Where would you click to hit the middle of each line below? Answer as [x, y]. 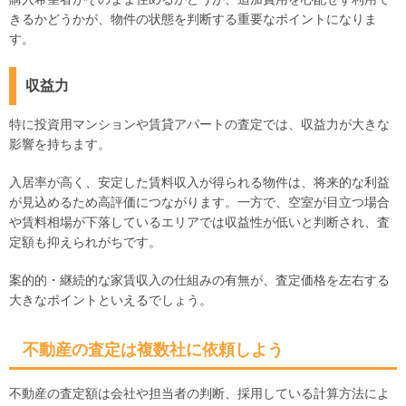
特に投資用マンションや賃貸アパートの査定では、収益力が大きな [199, 125]
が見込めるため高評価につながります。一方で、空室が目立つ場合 [199, 203]
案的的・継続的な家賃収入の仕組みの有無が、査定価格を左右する [199, 280]
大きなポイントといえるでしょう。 [111, 300]
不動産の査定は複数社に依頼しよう [153, 350]
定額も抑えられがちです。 [85, 242]
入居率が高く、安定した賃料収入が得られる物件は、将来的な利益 [199, 183]
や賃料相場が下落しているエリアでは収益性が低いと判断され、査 [199, 222]
